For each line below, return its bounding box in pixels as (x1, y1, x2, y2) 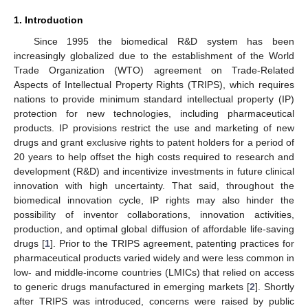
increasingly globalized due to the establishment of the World (14, 50, 294, 62)
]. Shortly (255, 281, 294, 293)
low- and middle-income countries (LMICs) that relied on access (14, 267, 294, 278)
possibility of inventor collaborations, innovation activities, (14, 209, 294, 221)
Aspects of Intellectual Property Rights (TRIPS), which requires (14, 79, 294, 91)
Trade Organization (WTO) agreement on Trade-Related (14, 65, 294, 76)
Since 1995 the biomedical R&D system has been (33, 36, 294, 47)
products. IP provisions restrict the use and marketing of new (14, 122, 294, 134)
